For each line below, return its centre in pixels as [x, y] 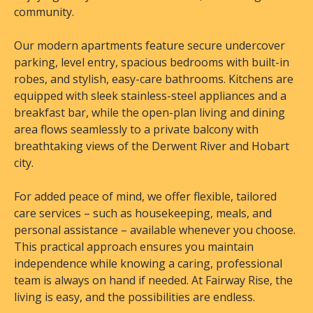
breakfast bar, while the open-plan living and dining [150, 112]
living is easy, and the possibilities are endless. [134, 297]
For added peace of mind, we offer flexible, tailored [145, 196]
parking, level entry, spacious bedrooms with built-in [152, 62]
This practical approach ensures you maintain [134, 247]
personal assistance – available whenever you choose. [155, 230]
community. [44, 12]
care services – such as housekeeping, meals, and [143, 213]
